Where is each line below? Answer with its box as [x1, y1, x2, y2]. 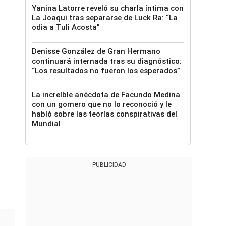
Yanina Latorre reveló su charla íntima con [32, 4, 184, 13]
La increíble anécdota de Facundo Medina [32, 90, 180, 99]
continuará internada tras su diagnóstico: [32, 56, 182, 66]
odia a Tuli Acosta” [32, 23, 100, 32]
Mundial [32, 119, 61, 128]
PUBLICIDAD [92, 161, 126, 168]
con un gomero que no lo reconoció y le [32, 100, 172, 109]
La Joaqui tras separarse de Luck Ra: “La [32, 13, 178, 22]
